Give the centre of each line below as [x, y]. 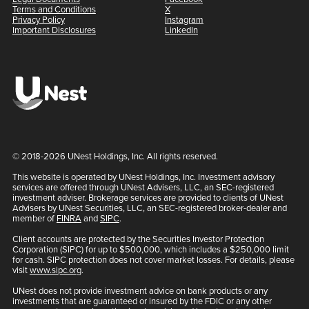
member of [34, 218]
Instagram [184, 19]
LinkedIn [181, 30]
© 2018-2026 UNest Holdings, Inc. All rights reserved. [115, 156]
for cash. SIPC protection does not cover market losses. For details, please [153, 259]
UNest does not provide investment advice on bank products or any [140, 290]
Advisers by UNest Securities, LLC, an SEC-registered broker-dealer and [149, 208]
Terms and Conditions [54, 9]
